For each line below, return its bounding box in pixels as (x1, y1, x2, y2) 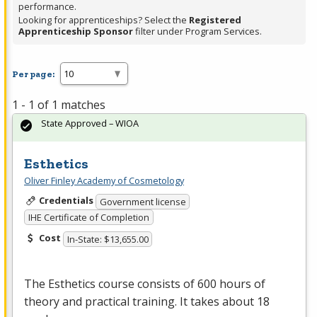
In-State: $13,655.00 (67, 232, 149, 246)
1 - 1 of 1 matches (12, 97, 105, 113)
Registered (189, 13, 241, 27)
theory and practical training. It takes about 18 (24, 293, 270, 309)
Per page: (12, 68, 54, 79)
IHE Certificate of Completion (28, 211, 149, 224)
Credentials (38, 194, 93, 207)
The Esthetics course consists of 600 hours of (24, 275, 265, 292)
